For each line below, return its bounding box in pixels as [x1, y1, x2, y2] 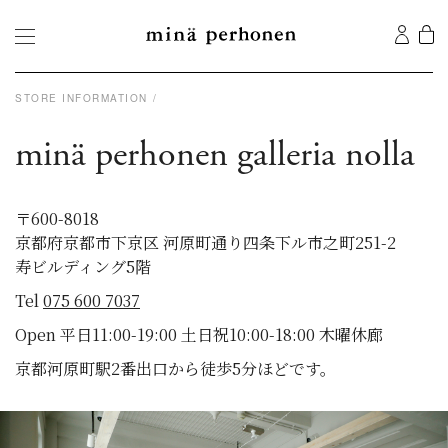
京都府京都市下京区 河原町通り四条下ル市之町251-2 [15, 231, 396, 254]
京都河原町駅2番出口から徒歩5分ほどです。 [15, 357, 336, 380]
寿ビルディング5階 [15, 255, 151, 278]
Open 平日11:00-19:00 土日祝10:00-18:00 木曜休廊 [15, 323, 383, 346]
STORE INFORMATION [15, 91, 148, 105]
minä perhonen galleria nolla [15, 132, 415, 178]
